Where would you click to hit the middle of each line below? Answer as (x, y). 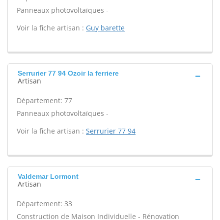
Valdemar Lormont (48, 176)
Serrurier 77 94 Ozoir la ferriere (68, 73)
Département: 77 (44, 100)
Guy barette (105, 28)
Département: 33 (44, 204)
